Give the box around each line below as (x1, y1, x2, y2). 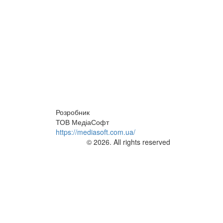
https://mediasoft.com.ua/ (56, 127, 135, 137)
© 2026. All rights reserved (86, 137, 170, 147)
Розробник (56, 107, 90, 117)
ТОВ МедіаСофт (56, 117, 109, 127)
